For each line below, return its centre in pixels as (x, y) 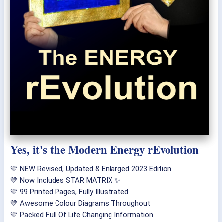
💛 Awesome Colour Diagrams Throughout (80, 203)
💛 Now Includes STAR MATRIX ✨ (65, 181)
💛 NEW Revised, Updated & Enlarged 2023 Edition (91, 169)
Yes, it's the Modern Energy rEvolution (105, 149)
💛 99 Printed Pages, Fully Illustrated (69, 192)
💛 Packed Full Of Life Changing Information (82, 215)
